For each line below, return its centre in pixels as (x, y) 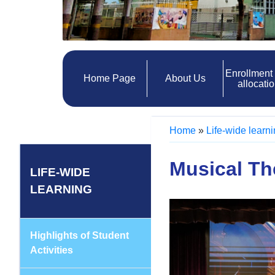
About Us (185, 78)
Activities (52, 250)
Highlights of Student (79, 235)
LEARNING (61, 189)
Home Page (109, 78)
